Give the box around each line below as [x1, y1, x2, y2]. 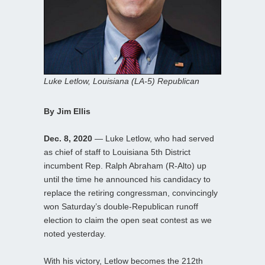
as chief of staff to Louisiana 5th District [44, 147, 190, 157]
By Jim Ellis [44, 106, 91, 116]
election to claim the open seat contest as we [44, 215, 212, 225]
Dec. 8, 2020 [44, 133, 92, 143]
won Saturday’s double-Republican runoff [44, 201, 198, 211]
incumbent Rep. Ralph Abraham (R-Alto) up [44, 160, 206, 170]
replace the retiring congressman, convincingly [44, 188, 218, 198]
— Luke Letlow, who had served [92, 133, 214, 143]
